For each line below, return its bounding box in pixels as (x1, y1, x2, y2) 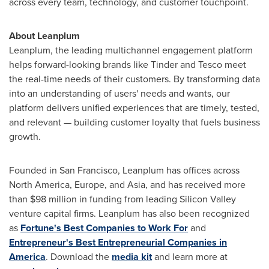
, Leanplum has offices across (118, 163, 240, 177)
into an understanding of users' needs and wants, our (9, 86, 230, 100)
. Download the (46, 250, 112, 264)
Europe (74, 178, 104, 192)
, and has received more (145, 178, 246, 192)
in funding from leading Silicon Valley (77, 192, 236, 206)
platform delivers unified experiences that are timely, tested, (9, 101, 259, 115)
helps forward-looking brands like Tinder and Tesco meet (9, 58, 246, 71)
